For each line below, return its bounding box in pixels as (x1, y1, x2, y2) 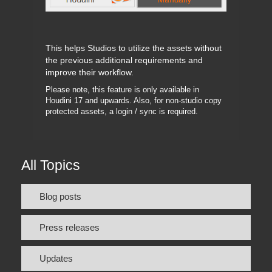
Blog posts (39, 191, 81, 202)
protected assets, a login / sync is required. (46, 107, 198, 117)
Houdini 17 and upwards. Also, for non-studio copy (46, 97, 222, 106)
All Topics (21, 157, 80, 174)
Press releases (39, 222, 100, 233)
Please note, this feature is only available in (46, 86, 199, 95)
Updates (39, 253, 73, 264)
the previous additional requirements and (46, 55, 203, 66)
